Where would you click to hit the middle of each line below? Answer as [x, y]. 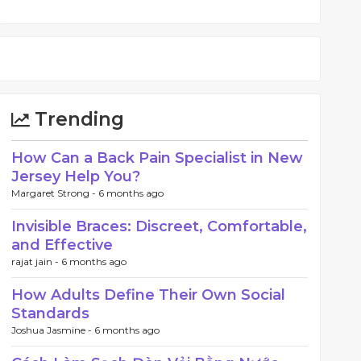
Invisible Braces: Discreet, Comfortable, [159, 226]
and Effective [62, 245]
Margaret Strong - [55, 193]
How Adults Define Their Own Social [148, 295]
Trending [77, 119]
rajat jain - [36, 261]
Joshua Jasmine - [53, 330]
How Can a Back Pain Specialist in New [157, 158]
